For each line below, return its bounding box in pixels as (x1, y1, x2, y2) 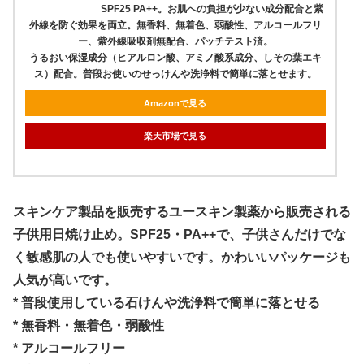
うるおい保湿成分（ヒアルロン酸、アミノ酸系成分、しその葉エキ (28, 51, 322, 63)
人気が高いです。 (13, 272, 117, 287)
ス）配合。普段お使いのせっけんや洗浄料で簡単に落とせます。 (33, 67, 317, 80)
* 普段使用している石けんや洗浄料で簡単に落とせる (13, 295, 320, 310)
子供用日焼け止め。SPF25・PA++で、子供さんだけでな (13, 227, 346, 241)
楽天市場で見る (144, 130, 207, 141)
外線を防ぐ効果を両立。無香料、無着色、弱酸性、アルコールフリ (28, 19, 322, 31)
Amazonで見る (144, 97, 207, 108)
